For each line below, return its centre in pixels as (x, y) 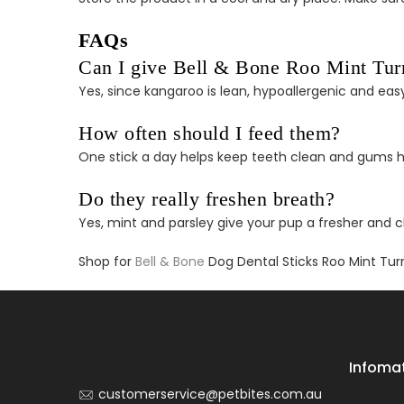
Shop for (107, 262)
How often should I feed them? (210, 133)
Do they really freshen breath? (207, 199)
